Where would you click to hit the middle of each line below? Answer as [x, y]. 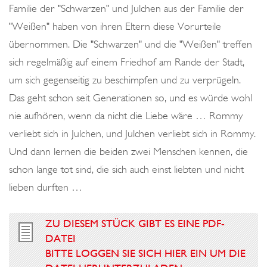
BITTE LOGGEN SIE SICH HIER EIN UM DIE [145, 253]
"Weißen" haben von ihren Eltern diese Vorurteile [115, 26]
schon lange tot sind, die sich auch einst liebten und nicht [126, 169]
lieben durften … [46, 187]
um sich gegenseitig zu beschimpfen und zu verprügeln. [125, 80]
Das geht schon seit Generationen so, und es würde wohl [131, 98]
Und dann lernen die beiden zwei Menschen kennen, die [128, 151]
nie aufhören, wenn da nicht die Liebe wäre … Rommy [126, 116]
